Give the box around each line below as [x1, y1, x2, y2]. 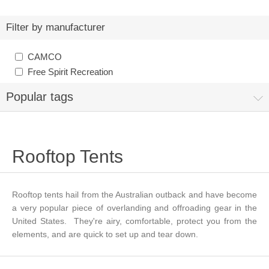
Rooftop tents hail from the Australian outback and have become [12, 190, 257, 200]
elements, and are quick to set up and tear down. [12, 229, 203, 240]
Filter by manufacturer [6, 22, 105, 34]
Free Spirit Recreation [28, 67, 113, 77]
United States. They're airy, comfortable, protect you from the [12, 216, 257, 226]
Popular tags [6, 90, 73, 104]
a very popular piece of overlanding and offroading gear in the [12, 203, 257, 213]
